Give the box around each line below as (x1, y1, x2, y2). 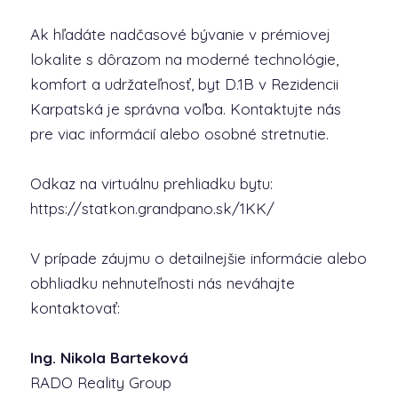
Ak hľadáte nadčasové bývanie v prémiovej (29, 25, 330, 44)
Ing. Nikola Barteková (29, 348, 188, 367)
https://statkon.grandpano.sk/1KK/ (29, 199, 275, 218)
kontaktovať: (29, 298, 120, 317)
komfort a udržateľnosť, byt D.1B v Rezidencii (29, 75, 338, 93)
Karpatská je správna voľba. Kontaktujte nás (29, 99, 341, 118)
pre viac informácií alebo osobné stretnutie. (29, 124, 329, 143)
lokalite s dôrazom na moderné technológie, (29, 50, 338, 68)
